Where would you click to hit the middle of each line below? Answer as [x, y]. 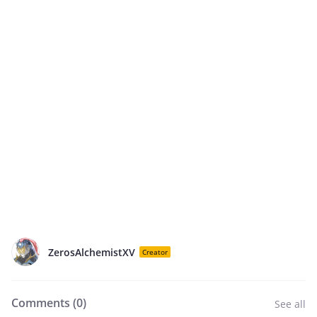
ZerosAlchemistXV [92, 252]
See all [290, 304]
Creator [155, 252]
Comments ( [44, 303]
